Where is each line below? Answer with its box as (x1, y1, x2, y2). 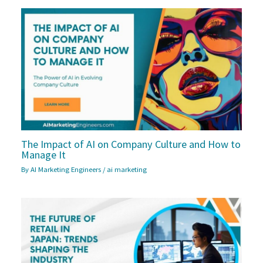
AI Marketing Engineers (31, 164, 103, 174)
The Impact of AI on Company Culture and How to (21, 137, 241, 151)
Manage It (21, 148, 66, 162)
